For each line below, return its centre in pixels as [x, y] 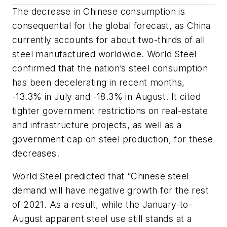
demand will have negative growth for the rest [110, 191]
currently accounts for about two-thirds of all [109, 40]
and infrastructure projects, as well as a [97, 125]
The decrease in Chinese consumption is [99, 11]
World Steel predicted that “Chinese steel [101, 176]
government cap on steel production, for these [112, 139]
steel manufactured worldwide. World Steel [104, 54]
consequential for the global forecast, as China [111, 25]
